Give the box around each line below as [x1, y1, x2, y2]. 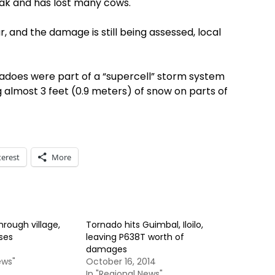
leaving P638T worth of [86, 231, 184, 243]
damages [86, 243, 127, 255]
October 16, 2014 [86, 255, 156, 268]
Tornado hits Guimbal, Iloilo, [86, 219, 203, 231]
